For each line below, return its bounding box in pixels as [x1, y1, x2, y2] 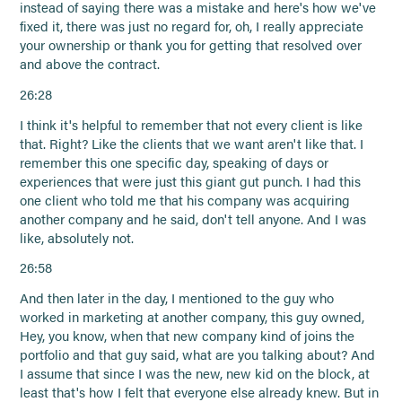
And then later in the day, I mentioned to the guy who [20, 289, 335, 308]
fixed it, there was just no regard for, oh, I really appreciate [20, 16, 364, 35]
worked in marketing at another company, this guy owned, [20, 308, 365, 327]
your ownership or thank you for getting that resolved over [20, 35, 363, 54]
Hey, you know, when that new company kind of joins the [20, 327, 355, 345]
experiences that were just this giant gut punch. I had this [20, 171, 362, 190]
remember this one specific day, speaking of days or [20, 153, 329, 171]
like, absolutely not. [20, 228, 135, 247]
